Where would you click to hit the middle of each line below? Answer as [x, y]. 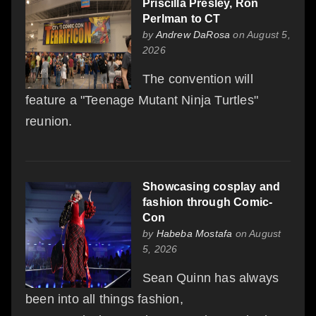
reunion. [49, 121]
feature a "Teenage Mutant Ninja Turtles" [142, 100]
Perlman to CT [182, 18]
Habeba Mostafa [194, 233]
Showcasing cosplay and [212, 186]
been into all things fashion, [104, 299]
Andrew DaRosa [193, 34]
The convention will [198, 79]
